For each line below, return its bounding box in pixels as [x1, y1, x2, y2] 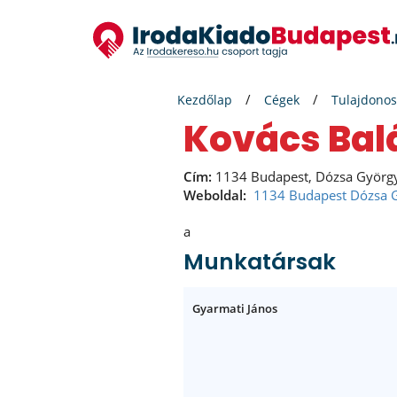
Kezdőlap [177, 91, 232, 108]
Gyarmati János [192, 300, 277, 316]
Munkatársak [183, 246, 336, 277]
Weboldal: [183, 186, 246, 204]
